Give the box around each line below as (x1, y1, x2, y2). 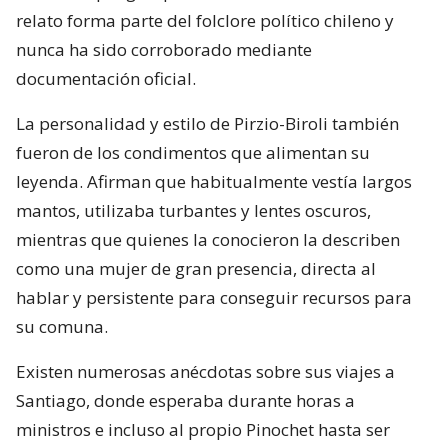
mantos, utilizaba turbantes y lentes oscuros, (16, 199, 371, 223)
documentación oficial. (16, 67, 196, 91)
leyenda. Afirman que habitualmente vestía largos (16, 170, 412, 194)
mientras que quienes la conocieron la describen (16, 228, 400, 252)
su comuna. (16, 315, 108, 339)
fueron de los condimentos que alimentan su (16, 141, 370, 165)
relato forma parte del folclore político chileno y (16, 9, 394, 33)
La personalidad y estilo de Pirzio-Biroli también (16, 112, 399, 136)
